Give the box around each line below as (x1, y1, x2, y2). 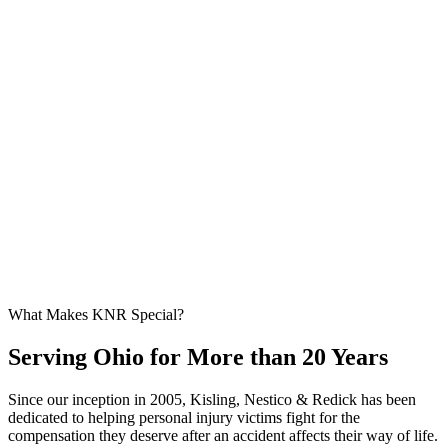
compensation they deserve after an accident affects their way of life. (8, 426, 438, 444)
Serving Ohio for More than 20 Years (8, 343, 388, 370)
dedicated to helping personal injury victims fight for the (8, 408, 360, 426)
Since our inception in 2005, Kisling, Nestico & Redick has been (8, 390, 416, 408)
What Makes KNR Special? (8, 306, 184, 324)
